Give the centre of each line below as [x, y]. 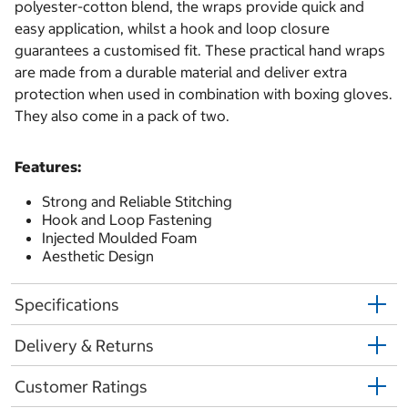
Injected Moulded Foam [119, 238]
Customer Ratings [81, 386]
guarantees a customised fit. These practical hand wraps [200, 51]
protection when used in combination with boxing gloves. [204, 94]
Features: [49, 167]
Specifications [67, 304]
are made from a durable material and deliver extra [181, 72]
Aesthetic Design [98, 256]
